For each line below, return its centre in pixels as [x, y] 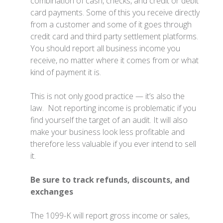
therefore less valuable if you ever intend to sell [113, 144]
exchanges [52, 191]
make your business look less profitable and [108, 132]
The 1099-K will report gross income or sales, [110, 215]
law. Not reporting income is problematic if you [113, 108]
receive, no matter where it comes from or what [115, 60]
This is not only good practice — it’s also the [108, 96]
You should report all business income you [106, 48]
